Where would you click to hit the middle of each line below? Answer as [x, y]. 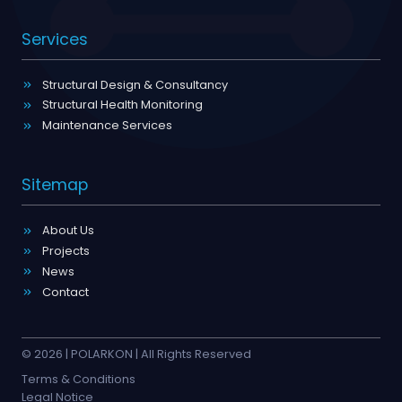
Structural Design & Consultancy [135, 84]
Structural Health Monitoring [122, 105]
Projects [66, 251]
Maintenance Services [107, 126]
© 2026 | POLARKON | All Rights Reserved [136, 354]
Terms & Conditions [79, 379]
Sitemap [55, 185]
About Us [68, 231]
